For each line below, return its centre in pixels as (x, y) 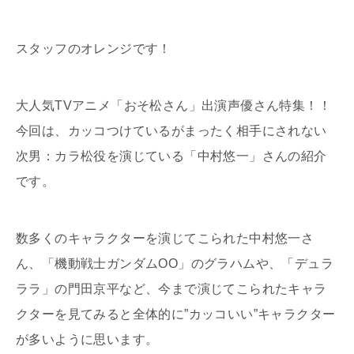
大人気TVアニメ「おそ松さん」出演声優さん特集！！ (173, 106)
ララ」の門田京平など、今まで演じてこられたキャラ (171, 289)
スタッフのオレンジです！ (94, 49)
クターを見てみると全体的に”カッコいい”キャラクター (176, 314)
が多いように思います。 (87, 340)
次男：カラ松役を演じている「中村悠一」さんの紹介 (171, 156)
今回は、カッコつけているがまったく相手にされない (171, 131)
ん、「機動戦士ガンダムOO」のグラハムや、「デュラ (175, 264)
